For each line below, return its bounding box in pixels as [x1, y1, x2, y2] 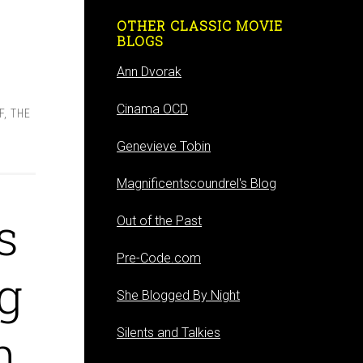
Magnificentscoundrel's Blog [117, 176, 276, 191]
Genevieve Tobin [117, 139, 211, 154]
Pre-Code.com [117, 250, 201, 266]
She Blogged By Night [117, 288, 240, 303]
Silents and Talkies [117, 325, 220, 340]
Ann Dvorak [117, 64, 181, 79]
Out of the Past [117, 213, 202, 228]
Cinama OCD [117, 101, 188, 117]
